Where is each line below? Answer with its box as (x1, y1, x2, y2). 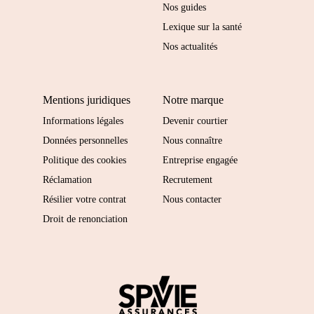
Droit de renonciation (42, 214, 128, 225)
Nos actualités (163, 41, 217, 53)
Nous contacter (163, 194, 221, 205)
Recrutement (163, 175, 212, 186)
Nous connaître (163, 135, 222, 146)
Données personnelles (42, 135, 128, 146)
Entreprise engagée (163, 155, 238, 166)
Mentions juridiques (42, 94, 130, 107)
